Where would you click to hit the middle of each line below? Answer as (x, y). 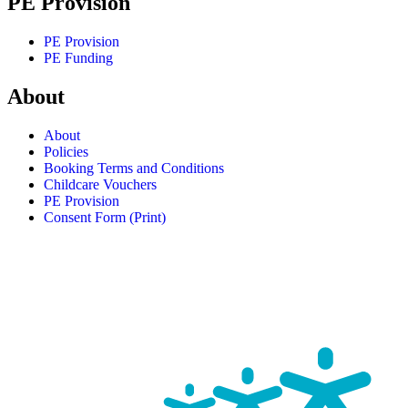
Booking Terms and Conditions (134, 168)
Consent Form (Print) (105, 218)
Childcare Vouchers (100, 185)
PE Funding (78, 58)
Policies (66, 152)
